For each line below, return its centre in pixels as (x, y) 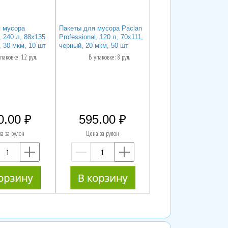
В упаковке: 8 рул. (109, 58)
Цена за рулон (103, 134)
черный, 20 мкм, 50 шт (93, 45)
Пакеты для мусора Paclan (100, 28)
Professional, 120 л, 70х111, (101, 37)
